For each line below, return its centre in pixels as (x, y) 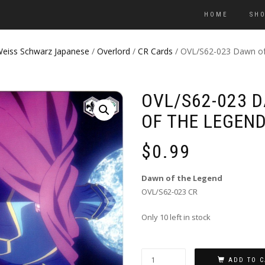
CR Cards (155, 51)
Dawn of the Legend (182, 178)
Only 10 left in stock (176, 217)
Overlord (114, 51)
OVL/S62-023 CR (169, 192)
